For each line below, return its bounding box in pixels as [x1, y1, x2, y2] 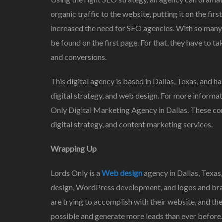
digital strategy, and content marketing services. [51, 119, 213, 129]
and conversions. [51, 52, 107, 61]
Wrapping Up [51, 143, 97, 153]
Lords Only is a [51, 167, 102, 177]
